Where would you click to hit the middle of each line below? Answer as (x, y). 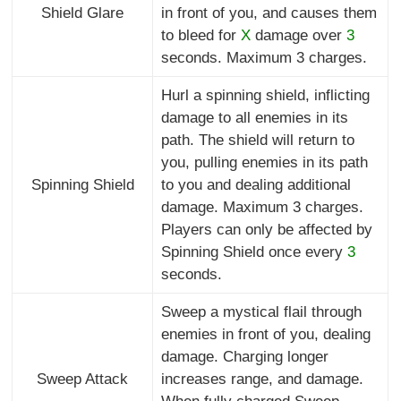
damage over (298, 36)
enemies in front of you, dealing (265, 335)
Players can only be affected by (266, 230)
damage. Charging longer (244, 357)
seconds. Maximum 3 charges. (264, 58)
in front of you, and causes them (269, 13)
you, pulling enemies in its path (264, 163)
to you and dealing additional (256, 185)
